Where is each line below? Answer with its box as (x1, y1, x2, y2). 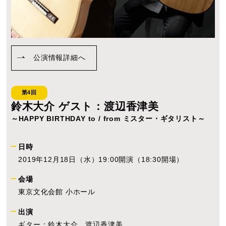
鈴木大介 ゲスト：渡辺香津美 (11, 100, 159, 112)
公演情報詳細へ (33, 53, 86, 62)
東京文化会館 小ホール (18, 188, 96, 196)
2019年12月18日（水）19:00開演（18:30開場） (18, 155, 184, 163)
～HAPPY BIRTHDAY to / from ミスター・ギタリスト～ (11, 114, 205, 123)
